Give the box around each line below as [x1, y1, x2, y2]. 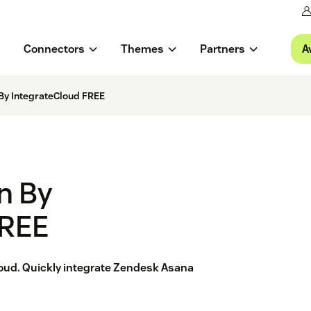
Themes [120, 42, 164, 57]
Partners [199, 42, 245, 57]
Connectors [23, 42, 85, 57]
